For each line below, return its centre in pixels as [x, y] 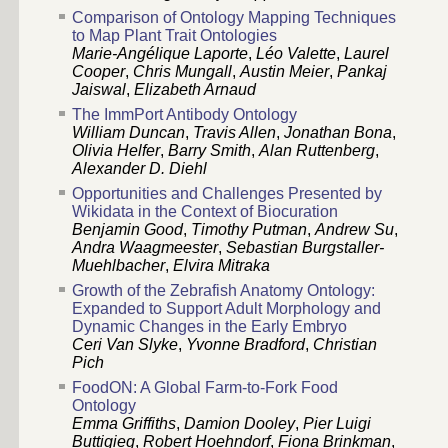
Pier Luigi [337, 424]
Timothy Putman [249, 230]
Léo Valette [296, 54]
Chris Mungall [182, 72]
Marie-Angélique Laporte [160, 54]
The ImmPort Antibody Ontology [184, 115]
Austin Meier [284, 72]
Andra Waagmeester [145, 248]
